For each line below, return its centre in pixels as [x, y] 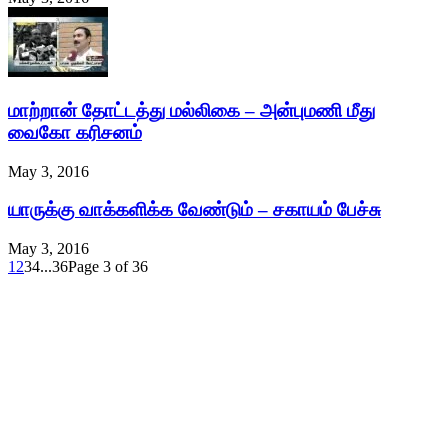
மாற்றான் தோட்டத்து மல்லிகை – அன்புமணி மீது [191, 110]
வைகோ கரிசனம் [75, 132]
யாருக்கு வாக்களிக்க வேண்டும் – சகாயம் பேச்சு [194, 210]
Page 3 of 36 [108, 267]
